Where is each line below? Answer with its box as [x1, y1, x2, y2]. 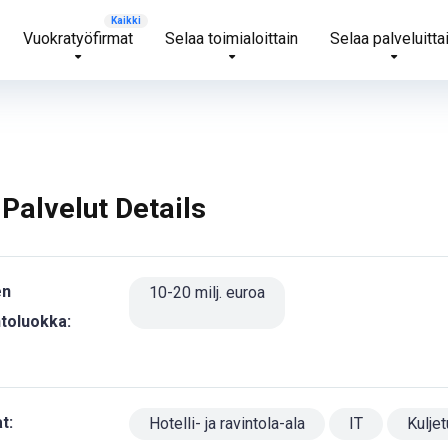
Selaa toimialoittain [165, 29, 298, 48]
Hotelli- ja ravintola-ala [148, 414, 305, 433]
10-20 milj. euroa [148, 283, 265, 302]
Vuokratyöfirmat [23, 29, 133, 48]
